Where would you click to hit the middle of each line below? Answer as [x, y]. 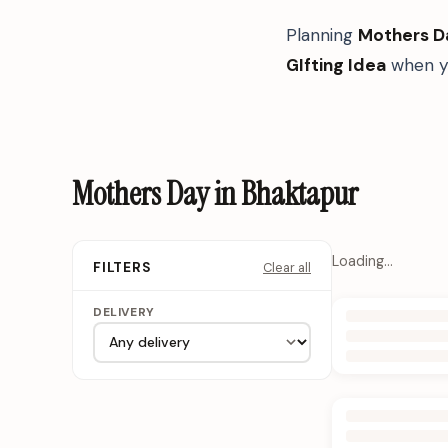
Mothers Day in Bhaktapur [215, 194]
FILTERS [122, 268]
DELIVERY [124, 312]
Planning [322, 34]
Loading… [362, 260]
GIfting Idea [336, 64]
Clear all [287, 267]
